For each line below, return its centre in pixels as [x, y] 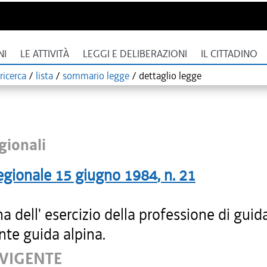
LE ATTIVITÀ [45, 54]
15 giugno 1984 [106, 175]
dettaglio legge [170, 76]
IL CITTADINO [229, 54]
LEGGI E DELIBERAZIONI [135, 54]
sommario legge [96, 76]
